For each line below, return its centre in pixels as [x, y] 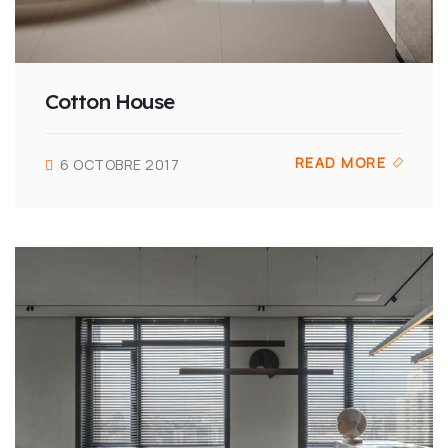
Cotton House [109, 100]
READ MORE [340, 162]
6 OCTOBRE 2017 [119, 164]
